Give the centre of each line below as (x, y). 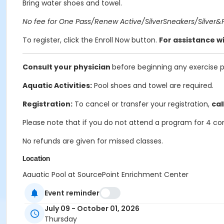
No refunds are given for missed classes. (93, 141)
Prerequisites (44, 192)
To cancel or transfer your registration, (142, 104)
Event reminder (72, 193)
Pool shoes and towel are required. (153, 85)
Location (36, 158)
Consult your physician (67, 67)
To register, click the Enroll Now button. (91, 40)
